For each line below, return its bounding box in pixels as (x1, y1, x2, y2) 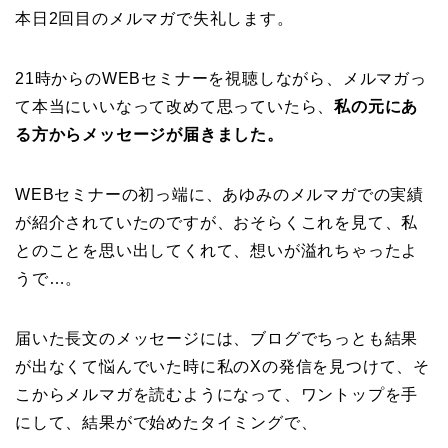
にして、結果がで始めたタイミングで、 (15, 414, 318, 432)
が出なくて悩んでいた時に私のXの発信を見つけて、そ (15, 358, 430, 376)
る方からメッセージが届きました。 (15, 126, 284, 144)
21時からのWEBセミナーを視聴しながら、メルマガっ (15, 70, 427, 88)
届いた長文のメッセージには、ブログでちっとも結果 (15, 330, 419, 348)
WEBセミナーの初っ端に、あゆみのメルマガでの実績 (15, 186, 425, 204)
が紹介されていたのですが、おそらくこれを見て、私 (15, 214, 419, 232)
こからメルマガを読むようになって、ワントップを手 (15, 386, 419, 404)
